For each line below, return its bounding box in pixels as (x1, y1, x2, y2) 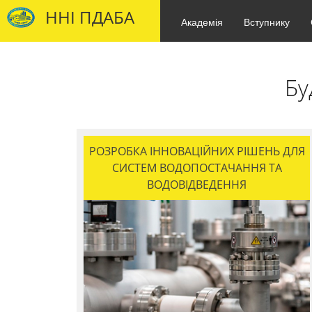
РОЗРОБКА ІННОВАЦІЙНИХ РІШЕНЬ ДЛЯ (88, 143, 305, 159)
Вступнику (244, 15, 290, 29)
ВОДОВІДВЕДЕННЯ (147, 177, 247, 192)
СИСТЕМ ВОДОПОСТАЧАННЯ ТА (111, 160, 282, 175)
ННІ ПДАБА (45, 6, 134, 29)
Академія (181, 15, 223, 29)
